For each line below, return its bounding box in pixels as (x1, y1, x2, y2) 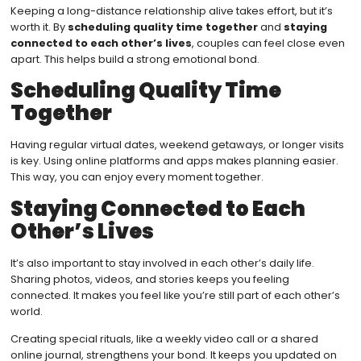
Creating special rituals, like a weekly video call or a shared (10, 332, 318, 346)
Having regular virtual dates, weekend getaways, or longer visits (10, 138, 344, 152)
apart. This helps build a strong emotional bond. (10, 52, 259, 66)
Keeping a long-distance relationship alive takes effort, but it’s (10, 3, 333, 18)
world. (10, 304, 43, 318)
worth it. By (10, 19, 68, 34)
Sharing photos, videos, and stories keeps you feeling (10, 272, 289, 286)
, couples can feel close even (191, 35, 345, 50)
